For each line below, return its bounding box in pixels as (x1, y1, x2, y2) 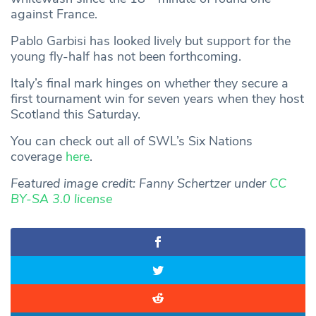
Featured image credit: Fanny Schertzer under (11, 175, 269, 193)
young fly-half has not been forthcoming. (11, 48, 241, 66)
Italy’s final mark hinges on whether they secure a (11, 75, 288, 92)
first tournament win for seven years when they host (11, 90, 304, 108)
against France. (11, 6, 97, 23)
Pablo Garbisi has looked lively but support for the (11, 32, 291, 50)
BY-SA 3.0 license (11, 190, 112, 208)
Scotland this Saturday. (11, 106, 144, 123)
